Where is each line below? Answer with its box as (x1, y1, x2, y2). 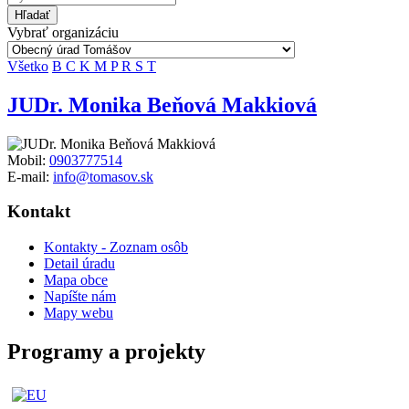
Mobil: (7, 152, 49, 168)
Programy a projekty (7, 340, 205, 364)
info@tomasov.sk (53, 168, 153, 184)
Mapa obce (44, 272, 108, 288)
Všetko (7, 58, 48, 74)
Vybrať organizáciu (7, 24, 119, 40)
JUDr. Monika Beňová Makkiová (7, 92, 317, 117)
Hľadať (15, 7, 50, 22)
